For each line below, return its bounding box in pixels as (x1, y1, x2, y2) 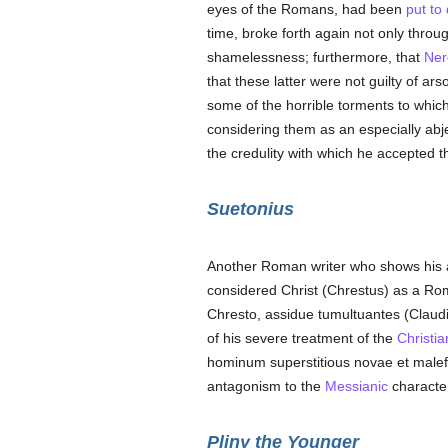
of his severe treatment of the (206, 330, 397, 346)
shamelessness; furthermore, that (206, 49, 424, 65)
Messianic (324, 378, 388, 394)
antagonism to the (206, 378, 325, 394)
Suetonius (206, 199, 294, 219)
